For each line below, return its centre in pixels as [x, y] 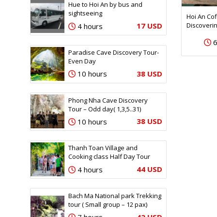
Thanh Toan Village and [103, 148]
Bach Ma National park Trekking [115, 195]
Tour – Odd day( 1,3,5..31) [105, 109]
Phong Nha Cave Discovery [108, 100]
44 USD [150, 169]
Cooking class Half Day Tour [109, 157]
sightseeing [85, 13]
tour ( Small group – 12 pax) [108, 204]
